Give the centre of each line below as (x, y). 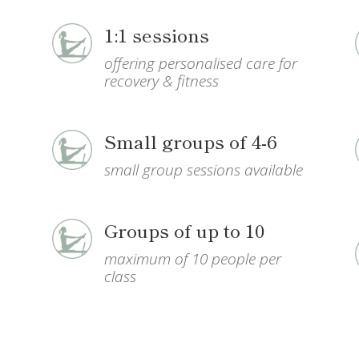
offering (129, 63)
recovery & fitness (161, 81)
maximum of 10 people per (192, 258)
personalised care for (228, 63)
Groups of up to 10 (184, 230)
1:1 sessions (156, 34)
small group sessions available (203, 169)
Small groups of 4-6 (190, 141)
